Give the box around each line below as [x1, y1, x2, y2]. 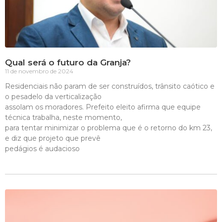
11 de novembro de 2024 [5, 67, 73, 75]
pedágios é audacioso [5, 144, 80, 153]
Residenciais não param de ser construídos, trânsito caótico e [5, 82, 215, 91]
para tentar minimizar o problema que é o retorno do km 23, [5, 123, 212, 132]
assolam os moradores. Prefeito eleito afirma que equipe [5, 103, 201, 111]
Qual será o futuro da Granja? [5, 57, 131, 67]
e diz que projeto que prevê [5, 134, 101, 143]
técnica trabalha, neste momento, [5, 113, 122, 122]
